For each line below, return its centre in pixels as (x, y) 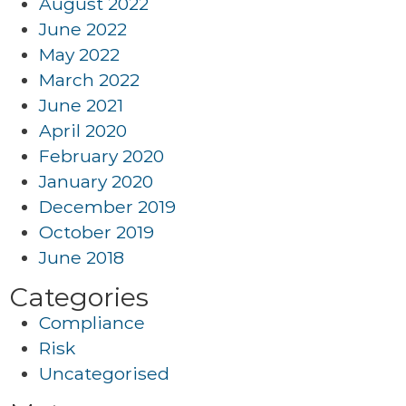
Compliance (92, 323)
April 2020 (83, 130)
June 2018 (82, 257)
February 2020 (101, 156)
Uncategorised (104, 373)
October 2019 (97, 232)
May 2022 (79, 54)
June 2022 (83, 29)
